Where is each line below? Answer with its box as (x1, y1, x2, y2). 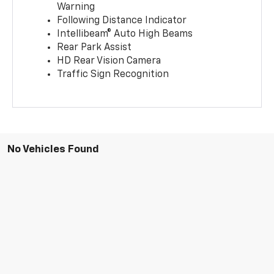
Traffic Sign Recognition (57, 70, 169, 80)
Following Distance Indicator (57, 16, 187, 26)
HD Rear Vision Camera (57, 56, 161, 67)
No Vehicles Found (7, 144, 99, 155)
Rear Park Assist (57, 43, 132, 53)
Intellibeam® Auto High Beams (57, 29, 193, 40)
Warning (57, 2, 95, 13)
